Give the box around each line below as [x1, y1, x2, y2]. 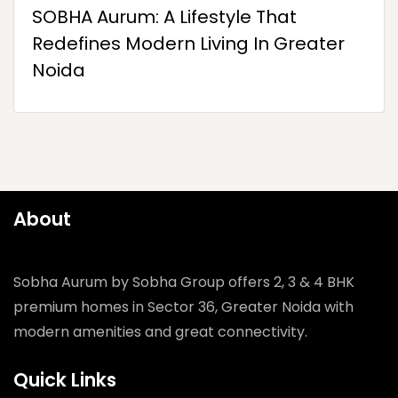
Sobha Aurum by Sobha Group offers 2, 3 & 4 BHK [13, 272, 354, 293]
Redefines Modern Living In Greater [32, 31, 345, 57]
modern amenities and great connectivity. [13, 322, 307, 343]
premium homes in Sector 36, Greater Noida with [13, 297, 354, 318]
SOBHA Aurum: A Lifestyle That [32, 4, 297, 30]
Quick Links [13, 367, 116, 394]
